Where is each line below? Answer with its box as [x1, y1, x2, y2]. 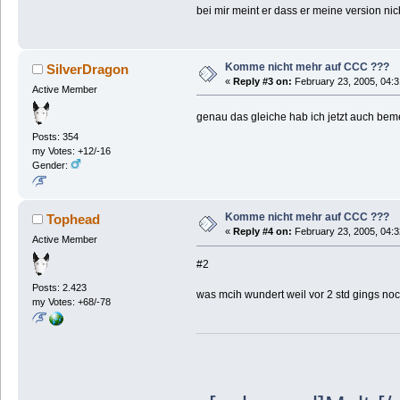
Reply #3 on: [232, 75, 292, 87]
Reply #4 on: [232, 226, 292, 237]
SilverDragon [46, 61, 129, 77]
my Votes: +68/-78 [31, 296, 111, 307]
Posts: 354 [31, 131, 79, 143]
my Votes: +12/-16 [31, 146, 111, 157]
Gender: [31, 160, 71, 171]
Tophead [46, 212, 101, 228]
